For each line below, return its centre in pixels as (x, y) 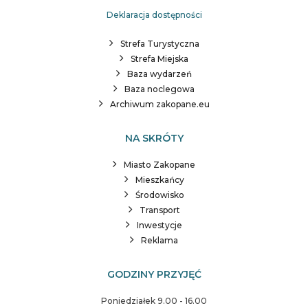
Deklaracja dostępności (154, 15)
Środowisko (159, 195)
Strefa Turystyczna (159, 44)
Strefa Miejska (159, 59)
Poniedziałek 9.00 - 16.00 (154, 301)
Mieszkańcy (159, 180)
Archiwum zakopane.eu (159, 104)
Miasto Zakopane (159, 165)
